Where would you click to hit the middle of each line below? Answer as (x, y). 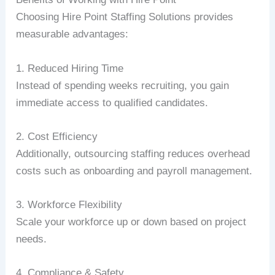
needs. (32, 239)
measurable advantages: (72, 34)
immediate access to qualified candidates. (112, 103)
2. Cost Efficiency (57, 136)
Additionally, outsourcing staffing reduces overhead (133, 153)
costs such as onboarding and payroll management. (134, 171)
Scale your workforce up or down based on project (131, 222)
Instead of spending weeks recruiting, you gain (123, 85)
